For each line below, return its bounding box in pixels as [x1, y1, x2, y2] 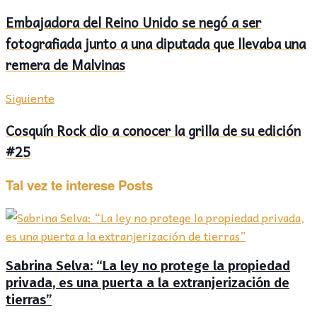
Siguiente [6, 88, 54, 107]
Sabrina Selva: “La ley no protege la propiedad [6, 258, 290, 275]
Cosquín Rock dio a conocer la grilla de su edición [6, 120, 301, 142]
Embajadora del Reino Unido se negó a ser [6, 11, 261, 33]
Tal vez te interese [6, 175, 115, 195]
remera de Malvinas [6, 53, 125, 75]
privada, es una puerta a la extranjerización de [6, 275, 289, 292]
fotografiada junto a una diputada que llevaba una [6, 32, 306, 54]
